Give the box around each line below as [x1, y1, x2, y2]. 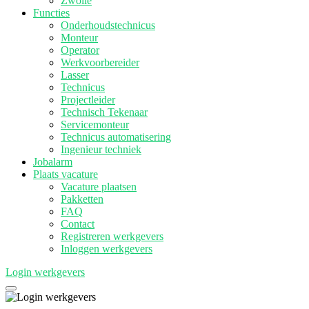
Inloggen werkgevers [61, 243, 152, 255]
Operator [61, 44, 99, 56]
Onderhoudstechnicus [61, 19, 155, 31]
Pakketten [61, 193, 103, 205]
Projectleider [61, 94, 115, 106]
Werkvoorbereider [61, 57, 139, 68]
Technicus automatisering [61, 131, 171, 143]
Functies [33, 7, 70, 19]
